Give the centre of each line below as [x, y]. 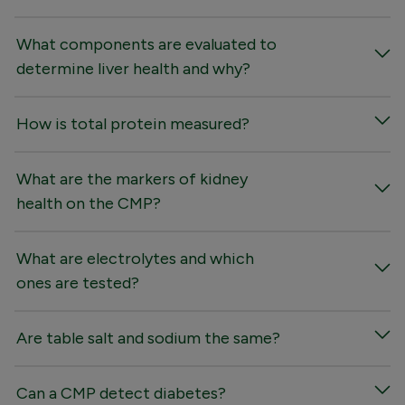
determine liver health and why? [133, 68]
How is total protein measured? [133, 123]
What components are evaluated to [146, 44]
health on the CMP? [89, 203]
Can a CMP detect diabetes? [121, 393]
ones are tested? [78, 283]
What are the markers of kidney [132, 179]
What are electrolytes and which [135, 258]
